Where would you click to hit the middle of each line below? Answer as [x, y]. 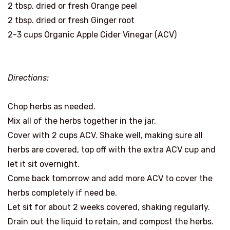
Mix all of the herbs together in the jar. [82, 121]
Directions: [28, 78]
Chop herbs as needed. [52, 106]
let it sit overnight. [44, 164]
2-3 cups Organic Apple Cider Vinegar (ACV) [92, 34]
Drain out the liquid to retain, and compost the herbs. [111, 221]
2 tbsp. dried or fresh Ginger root [71, 20]
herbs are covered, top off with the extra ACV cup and [112, 149]
